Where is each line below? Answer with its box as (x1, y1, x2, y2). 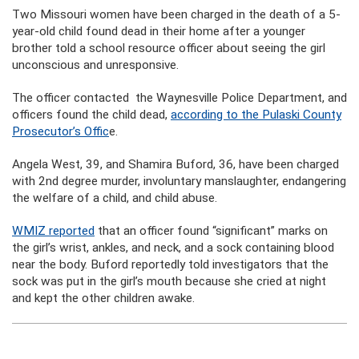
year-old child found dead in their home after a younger (12, 24, 305, 38)
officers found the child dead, (12, 107, 171, 122)
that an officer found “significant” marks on (95, 224, 328, 238)
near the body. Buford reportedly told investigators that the (12, 257, 329, 272)
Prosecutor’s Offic (12, 124, 109, 139)
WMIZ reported (12, 224, 95, 238)
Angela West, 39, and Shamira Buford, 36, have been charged (12, 157, 339, 171)
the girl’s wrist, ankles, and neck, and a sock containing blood (12, 240, 334, 255)
